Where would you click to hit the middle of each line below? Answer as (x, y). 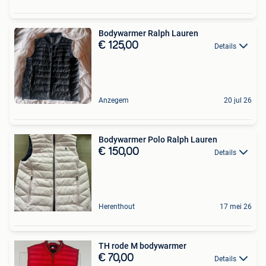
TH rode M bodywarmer (142, 246)
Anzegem (114, 101)
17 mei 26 (236, 207)
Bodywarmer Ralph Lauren (148, 34)
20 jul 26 (238, 101)
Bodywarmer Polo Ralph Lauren (158, 140)
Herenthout (117, 207)
